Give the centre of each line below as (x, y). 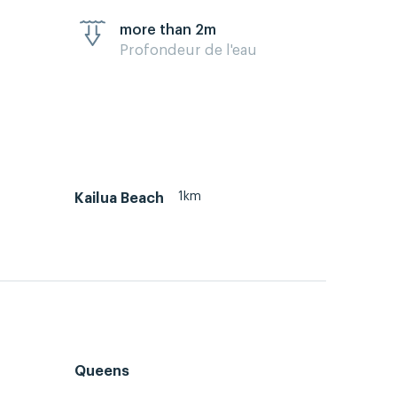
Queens (102, 371)
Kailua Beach (119, 198)
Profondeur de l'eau (188, 51)
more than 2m (168, 31)
